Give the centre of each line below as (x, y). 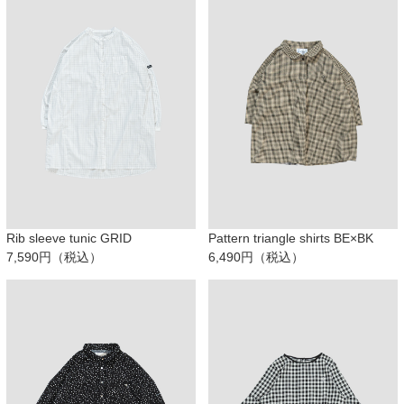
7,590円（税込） (54, 257)
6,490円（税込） (256, 257)
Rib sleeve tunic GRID (69, 239)
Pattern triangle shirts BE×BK (291, 239)
